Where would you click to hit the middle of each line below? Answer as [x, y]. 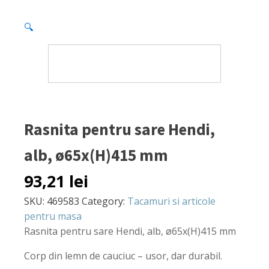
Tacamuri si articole [171, 201]
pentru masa [53, 216]
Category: [104, 201]
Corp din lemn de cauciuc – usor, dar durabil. [123, 256]
